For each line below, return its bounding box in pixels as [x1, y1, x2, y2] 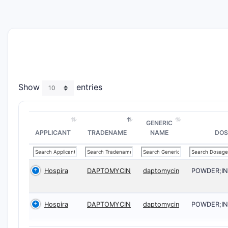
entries [74, 82, 102, 93]
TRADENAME [87, 129, 127, 136]
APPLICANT [35, 129, 71, 136]
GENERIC [146, 119, 173, 127]
